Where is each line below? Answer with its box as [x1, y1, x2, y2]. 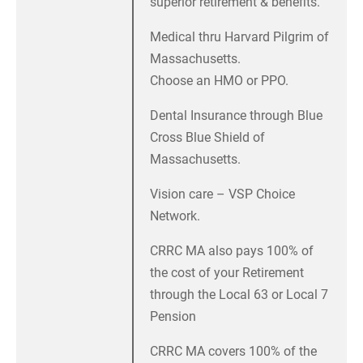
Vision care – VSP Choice [150, 186, 295, 203]
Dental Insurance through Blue [150, 108, 322, 124]
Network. [150, 208, 200, 224]
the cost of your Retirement [150, 265, 304, 281]
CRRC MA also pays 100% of [150, 243, 314, 259]
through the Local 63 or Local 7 [150, 287, 328, 303]
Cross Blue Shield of [150, 130, 265, 146]
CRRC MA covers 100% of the [150, 344, 317, 360]
